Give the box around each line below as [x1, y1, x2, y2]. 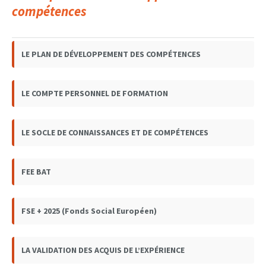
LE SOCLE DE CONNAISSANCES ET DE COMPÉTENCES [21, 126, 208, 138]
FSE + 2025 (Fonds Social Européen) [21, 205, 157, 216]
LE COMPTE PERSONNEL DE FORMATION [21, 87, 168, 99]
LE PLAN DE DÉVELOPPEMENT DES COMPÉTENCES [21, 48, 201, 59]
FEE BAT [21, 166, 51, 177]
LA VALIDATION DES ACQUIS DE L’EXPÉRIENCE [21, 244, 185, 255]
